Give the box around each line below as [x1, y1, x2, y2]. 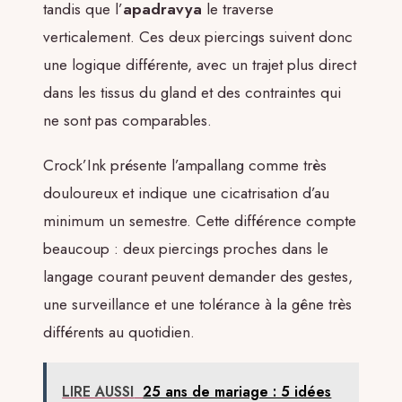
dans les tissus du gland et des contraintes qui [43, 82, 341, 104]
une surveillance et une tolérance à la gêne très [43, 293, 352, 315]
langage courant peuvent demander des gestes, [43, 265, 353, 287]
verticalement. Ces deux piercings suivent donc [43, 26, 353, 48]
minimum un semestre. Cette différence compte [43, 209, 356, 232]
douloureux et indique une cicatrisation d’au [43, 181, 329, 204]
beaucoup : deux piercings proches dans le [43, 237, 328, 259]
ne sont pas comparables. [43, 109, 212, 132]
